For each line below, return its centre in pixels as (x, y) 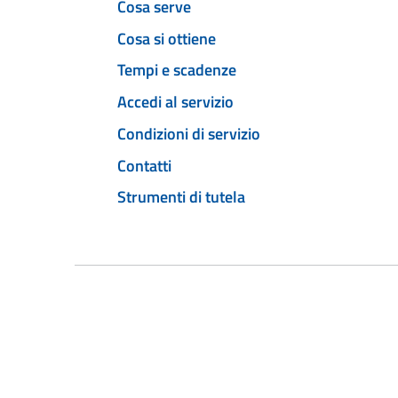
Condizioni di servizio (189, 133)
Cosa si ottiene (167, 38)
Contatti (144, 165)
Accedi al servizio (175, 102)
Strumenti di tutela (181, 197)
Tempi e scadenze (177, 70)
